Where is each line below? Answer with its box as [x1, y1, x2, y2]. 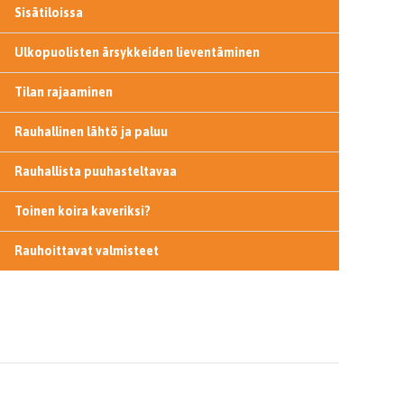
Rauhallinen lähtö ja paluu [14, 124, 168, 139]
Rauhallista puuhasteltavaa [14, 164, 177, 179]
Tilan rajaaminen [14, 85, 113, 99]
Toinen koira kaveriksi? [14, 204, 151, 218]
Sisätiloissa [14, 5, 83, 20]
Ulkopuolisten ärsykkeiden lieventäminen [14, 45, 260, 60]
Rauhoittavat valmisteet [14, 243, 159, 258]
